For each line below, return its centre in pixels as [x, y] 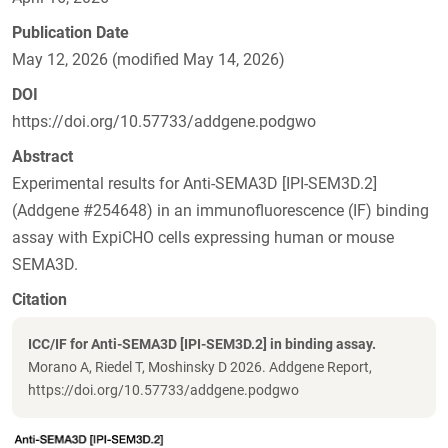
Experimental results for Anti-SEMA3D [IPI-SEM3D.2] [194, 184]
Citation [39, 300]
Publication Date [70, 33]
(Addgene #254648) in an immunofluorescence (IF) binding [220, 211]
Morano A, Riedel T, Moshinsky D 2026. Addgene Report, [200, 367]
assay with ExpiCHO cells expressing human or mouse [203, 238]
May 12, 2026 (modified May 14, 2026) [148, 60]
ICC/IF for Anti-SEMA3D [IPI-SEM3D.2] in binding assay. [202, 344]
